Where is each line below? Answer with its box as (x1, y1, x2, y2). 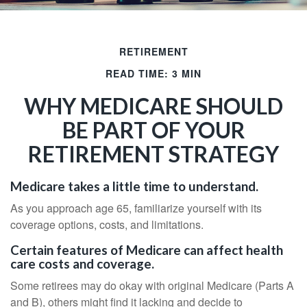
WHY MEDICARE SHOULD (24, 93, 283, 119)
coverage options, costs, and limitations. (10, 217, 204, 232)
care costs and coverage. (10, 256, 154, 271)
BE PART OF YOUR (62, 116, 245, 143)
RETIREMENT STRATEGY (28, 140, 279, 167)
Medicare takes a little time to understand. (10, 179, 258, 194)
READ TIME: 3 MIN (106, 66, 201, 80)
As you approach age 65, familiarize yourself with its (10, 200, 262, 216)
